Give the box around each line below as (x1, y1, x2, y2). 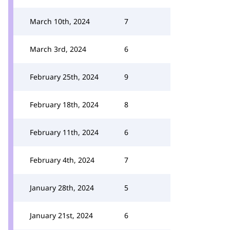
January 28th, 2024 (30, 183, 94, 193)
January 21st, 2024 (30, 210, 93, 220)
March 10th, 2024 (30, 16, 90, 26)
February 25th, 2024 (30, 72, 99, 82)
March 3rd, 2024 (30, 44, 86, 54)
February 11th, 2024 (30, 127, 99, 137)
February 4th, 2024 (30, 155, 94, 165)
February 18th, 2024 (30, 100, 99, 109)
